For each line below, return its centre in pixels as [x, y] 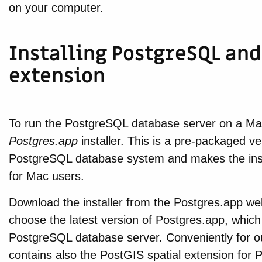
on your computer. [56, 8]
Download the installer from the [91, 203]
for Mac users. [46, 176]
